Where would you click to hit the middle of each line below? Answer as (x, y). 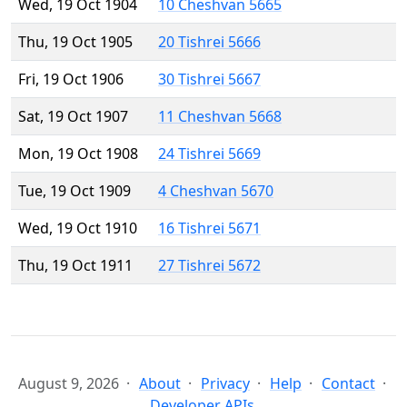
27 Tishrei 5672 (209, 266)
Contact (348, 384)
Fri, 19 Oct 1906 (71, 79)
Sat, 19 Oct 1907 (73, 117)
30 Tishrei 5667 (209, 79)
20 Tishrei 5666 (209, 42)
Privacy (225, 384)
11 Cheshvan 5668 (220, 117)
